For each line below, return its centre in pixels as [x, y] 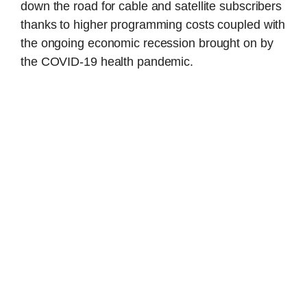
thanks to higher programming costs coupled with [153, 25]
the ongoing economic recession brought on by [147, 44]
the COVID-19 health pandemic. [107, 62]
